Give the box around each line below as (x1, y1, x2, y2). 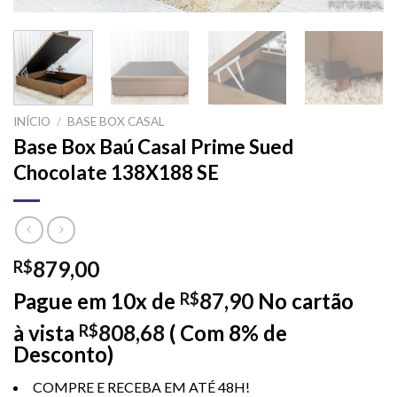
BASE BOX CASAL (67, 113, 166, 128)
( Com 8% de (169, 320, 287, 346)
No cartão (258, 288, 354, 315)
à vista (13, 320, 74, 346)
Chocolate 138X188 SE (13, 160, 219, 185)
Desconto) (13, 341, 113, 368)
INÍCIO (13, 113, 51, 128)
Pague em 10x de (13, 288, 180, 315)
